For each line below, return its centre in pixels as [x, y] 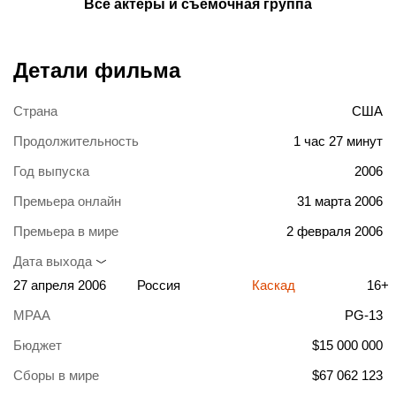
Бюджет [38, 346]
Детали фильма [97, 71]
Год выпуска [51, 171]
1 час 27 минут [338, 141]
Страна [35, 111]
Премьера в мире [66, 232]
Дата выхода [53, 262]
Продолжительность [76, 141]
